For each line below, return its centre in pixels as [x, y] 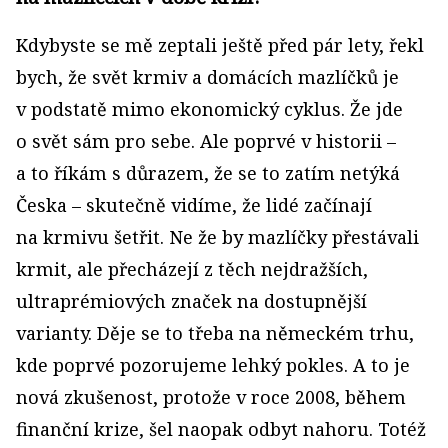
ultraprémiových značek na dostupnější [191, 301]
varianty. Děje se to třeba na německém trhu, [215, 333]
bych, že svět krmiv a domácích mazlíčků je [207, 77]
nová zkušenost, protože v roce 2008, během [211, 397]
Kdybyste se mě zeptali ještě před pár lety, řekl [220, 45]
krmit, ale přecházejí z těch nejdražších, [192, 269]
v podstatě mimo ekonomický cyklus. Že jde [209, 109]
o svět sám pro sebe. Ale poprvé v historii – [206, 141]
